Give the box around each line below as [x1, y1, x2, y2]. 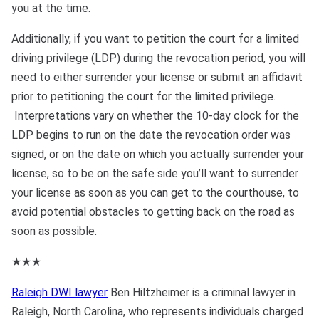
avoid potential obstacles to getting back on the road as [11, 205, 295, 219]
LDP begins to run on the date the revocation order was [11, 128, 291, 142]
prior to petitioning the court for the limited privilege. [11, 90, 276, 104]
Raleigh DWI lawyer [11, 286, 108, 300]
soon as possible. [11, 224, 97, 239]
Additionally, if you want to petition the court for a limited [11, 32, 299, 46]
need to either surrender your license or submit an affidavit [11, 70, 303, 85]
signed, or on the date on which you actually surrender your [11, 147, 304, 162]
